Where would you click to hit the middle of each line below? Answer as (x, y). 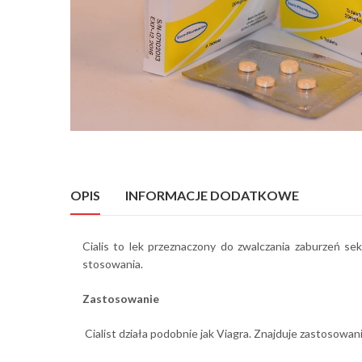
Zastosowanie (121, 299)
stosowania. (113, 264)
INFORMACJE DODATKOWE (212, 195)
